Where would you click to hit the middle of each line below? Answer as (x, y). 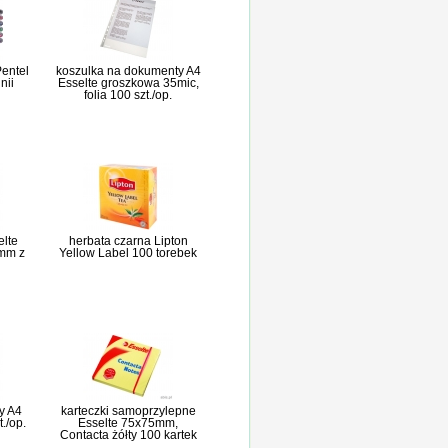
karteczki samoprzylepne (128, 411)
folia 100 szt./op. (128, 95)
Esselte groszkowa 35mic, (128, 83)
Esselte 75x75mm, (128, 423)
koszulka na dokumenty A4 (128, 71)
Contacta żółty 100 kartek (128, 435)
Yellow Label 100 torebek (128, 253)
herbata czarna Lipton (128, 241)
